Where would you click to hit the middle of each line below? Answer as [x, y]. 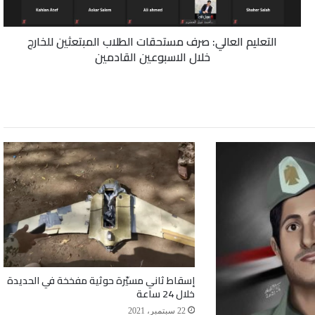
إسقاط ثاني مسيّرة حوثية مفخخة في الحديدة [101, 281]
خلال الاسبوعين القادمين [152, 57]
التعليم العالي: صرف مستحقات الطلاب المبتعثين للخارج [152, 41]
